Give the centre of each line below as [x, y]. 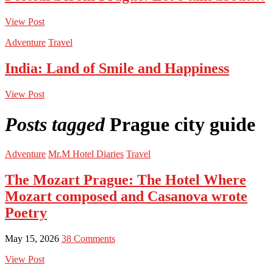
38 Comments [88, 238]
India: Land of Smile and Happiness [117, 69]
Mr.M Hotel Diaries [86, 154]
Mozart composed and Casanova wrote [126, 196]
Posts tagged [55, 124]
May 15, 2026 [33, 238]
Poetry [26, 212]
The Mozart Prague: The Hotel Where [126, 179]
